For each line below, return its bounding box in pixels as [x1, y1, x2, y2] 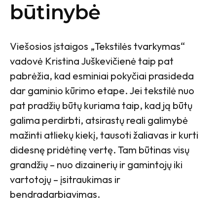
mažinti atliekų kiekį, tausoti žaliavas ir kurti [10, 129, 198, 142]
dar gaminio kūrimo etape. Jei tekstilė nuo [10, 84, 194, 97]
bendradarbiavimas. [10, 188, 100, 201]
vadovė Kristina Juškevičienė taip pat [10, 55, 174, 68]
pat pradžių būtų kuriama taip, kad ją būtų [10, 99, 192, 112]
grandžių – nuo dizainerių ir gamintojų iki [10, 158, 183, 171]
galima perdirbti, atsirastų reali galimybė [10, 114, 188, 127]
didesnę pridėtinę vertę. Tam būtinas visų [10, 144, 189, 156]
